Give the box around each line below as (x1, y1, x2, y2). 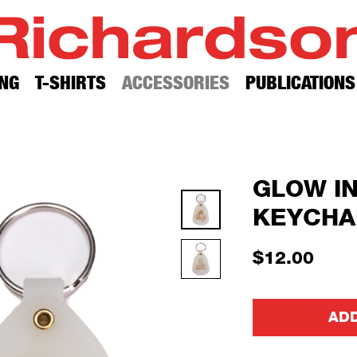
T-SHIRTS (34, 71, 106, 94)
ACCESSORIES (121, 71, 229, 94)
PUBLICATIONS (245, 71, 355, 94)
